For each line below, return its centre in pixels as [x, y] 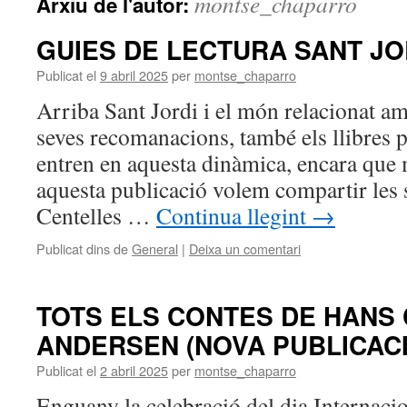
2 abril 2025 [134, 370]
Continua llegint [234, 215]
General [155, 248]
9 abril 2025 [134, 75]
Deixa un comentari [245, 248]
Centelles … [96, 215]
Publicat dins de [82, 248]
